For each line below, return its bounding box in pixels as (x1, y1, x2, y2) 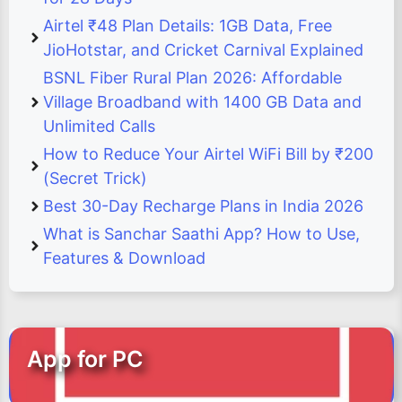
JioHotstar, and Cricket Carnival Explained (43, 40, 363, 59)
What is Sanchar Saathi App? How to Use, (43, 224, 360, 243)
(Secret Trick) (43, 169, 147, 188)
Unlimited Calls (43, 117, 155, 135)
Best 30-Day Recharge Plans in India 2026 (43, 197, 363, 215)
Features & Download (43, 249, 205, 267)
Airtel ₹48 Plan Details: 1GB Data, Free (43, 16, 332, 35)
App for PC (27, 345, 144, 372)
